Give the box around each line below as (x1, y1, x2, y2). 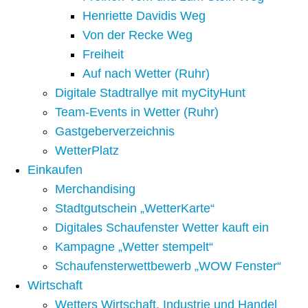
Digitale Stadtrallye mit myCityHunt (55, 86, 245, 100)
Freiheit (82, 47, 124, 62)
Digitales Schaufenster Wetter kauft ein (55, 221, 269, 235)
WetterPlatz (55, 144, 119, 158)
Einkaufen (27, 163, 82, 177)
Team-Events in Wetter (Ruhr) (55, 105, 219, 120)
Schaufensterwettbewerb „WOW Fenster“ (55, 259, 281, 274)
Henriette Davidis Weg (82, 9, 206, 23)
